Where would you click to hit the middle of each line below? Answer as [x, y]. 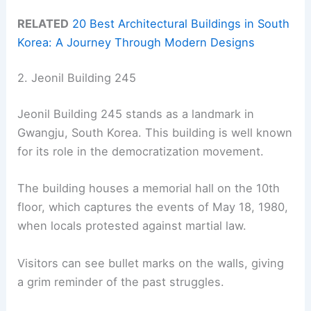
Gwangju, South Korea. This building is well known [155, 133]
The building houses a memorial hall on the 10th [149, 188]
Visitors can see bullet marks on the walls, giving [151, 263]
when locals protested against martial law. [132, 226]
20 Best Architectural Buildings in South [181, 23]
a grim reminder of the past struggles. [121, 281]
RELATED [43, 23]
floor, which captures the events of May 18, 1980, [153, 207]
